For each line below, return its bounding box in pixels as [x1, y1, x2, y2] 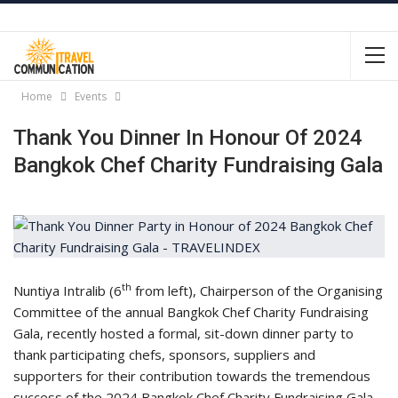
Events [75, 89, 107, 104]
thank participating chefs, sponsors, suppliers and [13, 346, 315, 363]
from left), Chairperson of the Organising [131, 282, 383, 299]
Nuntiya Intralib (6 [13, 282, 122, 299]
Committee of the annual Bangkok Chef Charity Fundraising [13, 303, 369, 321]
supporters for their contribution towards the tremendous [13, 367, 370, 385]
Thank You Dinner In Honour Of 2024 [13, 125, 362, 150]
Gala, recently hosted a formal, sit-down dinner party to [13, 324, 354, 342]
